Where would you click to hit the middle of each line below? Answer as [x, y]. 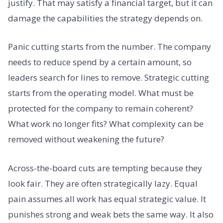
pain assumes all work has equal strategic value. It [107, 199]
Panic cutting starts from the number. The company [110, 47]
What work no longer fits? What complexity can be [106, 124]
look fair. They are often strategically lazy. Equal [103, 183]
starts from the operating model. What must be [101, 93]
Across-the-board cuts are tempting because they [105, 168]
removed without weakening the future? [86, 139]
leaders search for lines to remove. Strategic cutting [109, 78]
